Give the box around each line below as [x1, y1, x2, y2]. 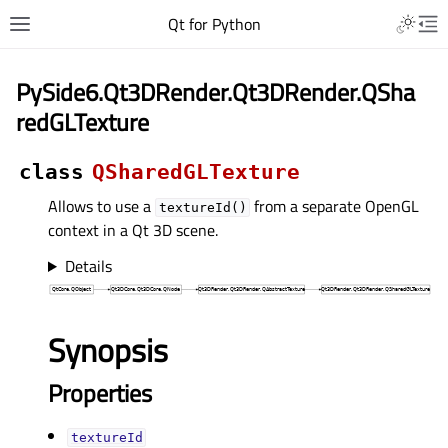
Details [64, 254, 112, 278]
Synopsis [48, 326, 168, 374]
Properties [48, 375, 152, 411]
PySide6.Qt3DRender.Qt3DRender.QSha [16, 74, 415, 110]
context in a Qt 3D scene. [48, 218, 218, 242]
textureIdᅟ [70, 430, 143, 445]
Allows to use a [48, 194, 155, 218]
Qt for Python [167, 12, 261, 36]
